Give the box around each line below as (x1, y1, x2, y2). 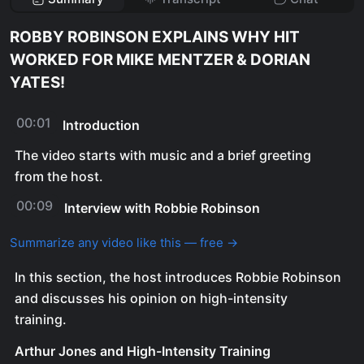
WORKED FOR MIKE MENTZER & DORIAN (10, 50, 310, 69)
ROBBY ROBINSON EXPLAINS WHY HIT (10, 28, 300, 46)
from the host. (15, 168, 103, 184)
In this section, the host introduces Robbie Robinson (15, 269, 341, 285)
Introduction (63, 117, 140, 133)
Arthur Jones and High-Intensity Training (15, 343, 271, 359)
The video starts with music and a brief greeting (15, 147, 311, 163)
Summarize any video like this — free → (10, 235, 238, 250)
